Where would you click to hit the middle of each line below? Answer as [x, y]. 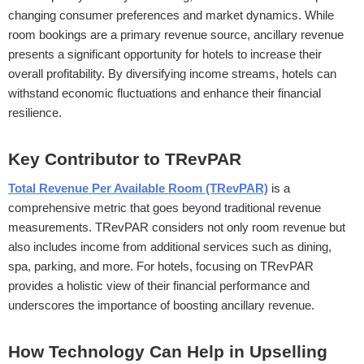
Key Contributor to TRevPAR [125, 159]
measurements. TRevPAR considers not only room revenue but [177, 227]
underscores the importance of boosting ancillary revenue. [161, 305]
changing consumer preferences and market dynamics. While [171, 15]
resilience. [35, 112]
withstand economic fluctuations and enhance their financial [165, 93]
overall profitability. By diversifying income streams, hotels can [172, 73]
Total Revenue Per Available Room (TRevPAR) [138, 188]
